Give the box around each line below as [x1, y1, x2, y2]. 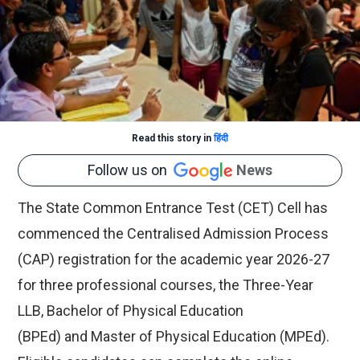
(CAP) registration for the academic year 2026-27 [18, 251, 329, 268]
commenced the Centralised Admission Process [18, 225, 329, 243]
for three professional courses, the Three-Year [18, 276, 313, 294]
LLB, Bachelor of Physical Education [18, 302, 243, 320]
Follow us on [88, 162, 174, 179]
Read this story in [132, 132, 214, 144]
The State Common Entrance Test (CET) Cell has [18, 199, 328, 217]
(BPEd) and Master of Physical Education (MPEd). [18, 328, 329, 346]
